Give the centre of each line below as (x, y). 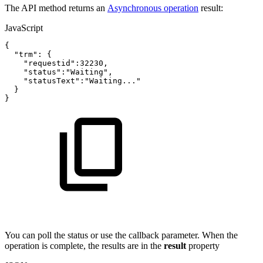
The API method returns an (56, 8)
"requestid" (49, 63)
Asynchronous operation (153, 8)
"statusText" (52, 81)
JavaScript (24, 28)
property (204, 246)
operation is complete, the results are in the (84, 246)
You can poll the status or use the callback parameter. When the (121, 235)
